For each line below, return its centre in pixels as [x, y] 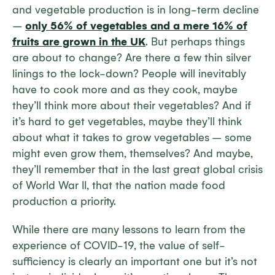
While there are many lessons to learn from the [129, 230]
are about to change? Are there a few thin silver [132, 58]
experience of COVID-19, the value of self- [119, 246]
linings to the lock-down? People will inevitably [129, 74]
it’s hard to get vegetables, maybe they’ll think [127, 122]
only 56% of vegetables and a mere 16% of [136, 26]
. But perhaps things [195, 42]
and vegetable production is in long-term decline [136, 10]
